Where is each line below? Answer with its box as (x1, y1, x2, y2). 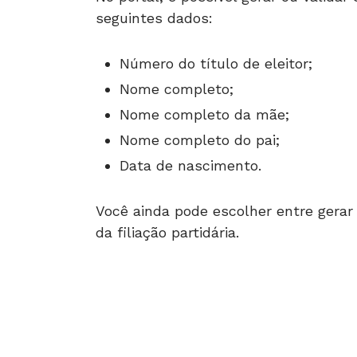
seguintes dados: (96, 10, 213, 27)
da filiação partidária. (96, 224, 239, 241)
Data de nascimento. (120, 157, 261, 175)
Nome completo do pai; (120, 131, 280, 149)
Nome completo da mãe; (120, 106, 289, 124)
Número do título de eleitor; (120, 55, 312, 73)
